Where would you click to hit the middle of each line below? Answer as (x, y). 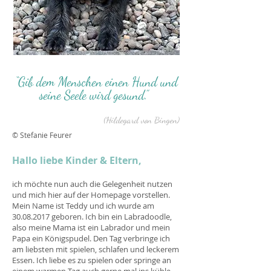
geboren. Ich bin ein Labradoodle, (111, 217)
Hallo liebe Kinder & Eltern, (77, 160)
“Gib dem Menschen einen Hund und (95, 82)
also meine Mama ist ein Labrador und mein (91, 227)
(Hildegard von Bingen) (142, 120)
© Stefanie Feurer (42, 135)
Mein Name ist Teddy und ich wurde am (83, 206)
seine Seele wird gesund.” (95, 95)
